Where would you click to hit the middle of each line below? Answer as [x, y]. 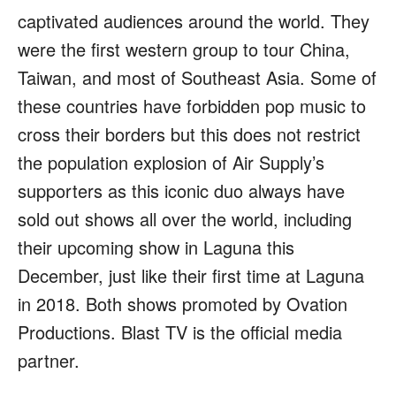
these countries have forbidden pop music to [192, 106]
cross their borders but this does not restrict [189, 134]
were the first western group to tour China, [184, 49]
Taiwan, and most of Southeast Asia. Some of [197, 78]
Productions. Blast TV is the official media [180, 332]
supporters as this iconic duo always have [181, 191]
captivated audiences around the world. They [194, 21]
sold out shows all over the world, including [185, 219]
